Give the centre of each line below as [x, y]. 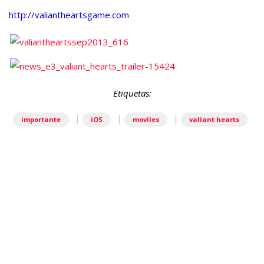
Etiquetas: [132, 93]
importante [41, 119]
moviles [146, 119]
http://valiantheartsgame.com [69, 14]
